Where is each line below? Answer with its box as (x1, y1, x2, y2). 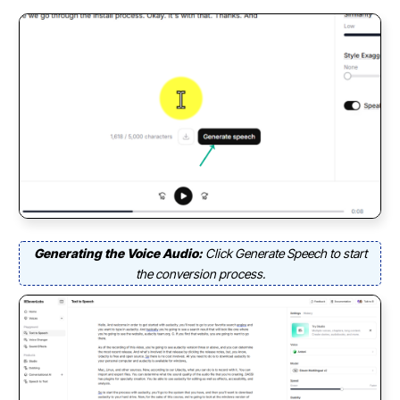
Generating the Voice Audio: (33, 245, 205, 261)
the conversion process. (135, 265, 265, 281)
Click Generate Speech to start (204, 245, 367, 261)
